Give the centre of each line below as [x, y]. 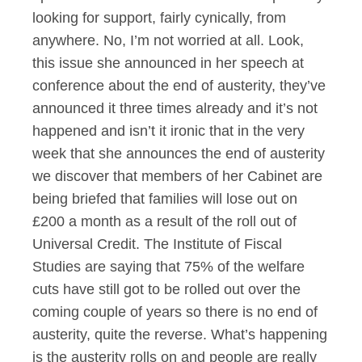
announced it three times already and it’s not [175, 108]
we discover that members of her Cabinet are [177, 176]
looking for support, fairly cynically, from [159, 18]
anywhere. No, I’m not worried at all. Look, [168, 40]
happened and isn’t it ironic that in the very [168, 131]
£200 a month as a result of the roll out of [164, 221]
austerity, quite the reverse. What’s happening [180, 335]
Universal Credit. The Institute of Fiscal [157, 244]
